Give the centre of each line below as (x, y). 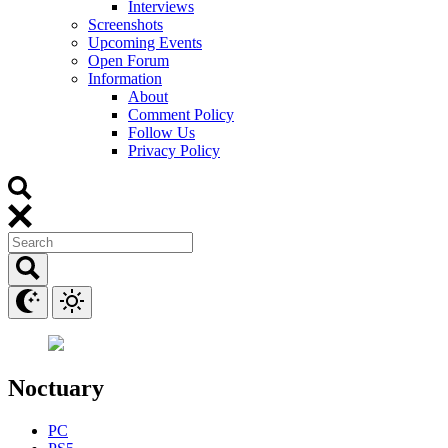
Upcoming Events (145, 42)
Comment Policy (181, 114)
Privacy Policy (174, 150)
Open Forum (128, 60)
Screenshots (125, 24)
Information (125, 78)
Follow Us (161, 132)
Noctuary (56, 387)
